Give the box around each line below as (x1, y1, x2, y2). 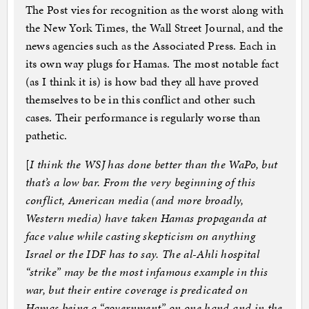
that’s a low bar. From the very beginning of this (25, 174, 256, 191)
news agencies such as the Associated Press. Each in (25, 37, 277, 54)
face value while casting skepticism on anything (25, 228, 255, 245)
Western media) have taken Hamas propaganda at (25, 210, 267, 227)
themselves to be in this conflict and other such (25, 91, 256, 108)
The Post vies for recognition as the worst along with (25, 1, 284, 19)
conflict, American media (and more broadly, (25, 192, 244, 209)
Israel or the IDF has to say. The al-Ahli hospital (25, 246, 260, 263)
